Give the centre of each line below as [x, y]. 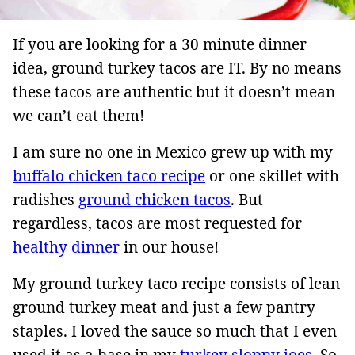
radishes [46, 199]
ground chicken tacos [155, 199]
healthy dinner [66, 247]
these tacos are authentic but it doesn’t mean [174, 92]
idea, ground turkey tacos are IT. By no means [177, 68]
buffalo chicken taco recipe [109, 176]
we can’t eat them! [78, 115]
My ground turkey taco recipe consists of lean [176, 283]
